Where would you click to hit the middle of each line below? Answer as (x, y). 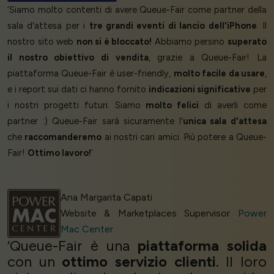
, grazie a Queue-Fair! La (207, 57)
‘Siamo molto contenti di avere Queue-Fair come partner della (137, 9)
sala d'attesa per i (48, 25)
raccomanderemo (63, 137)
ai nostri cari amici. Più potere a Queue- (184, 137)
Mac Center (87, 229)
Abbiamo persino (190, 41)
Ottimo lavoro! (59, 153)
